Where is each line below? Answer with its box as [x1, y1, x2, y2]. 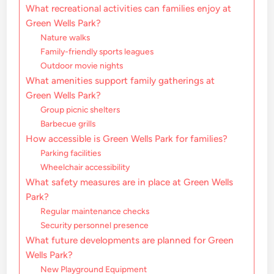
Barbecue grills [40, 119, 96, 129]
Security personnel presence [40, 220, 149, 231]
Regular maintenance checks [40, 206, 150, 217]
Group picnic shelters [40, 105, 120, 115]
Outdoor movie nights [40, 61, 124, 71]
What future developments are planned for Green [26, 234, 234, 246]
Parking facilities [40, 148, 102, 158]
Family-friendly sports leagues [40, 46, 154, 57]
